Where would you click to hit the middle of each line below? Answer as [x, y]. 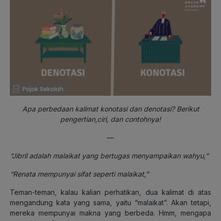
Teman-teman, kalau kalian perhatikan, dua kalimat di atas [110, 192]
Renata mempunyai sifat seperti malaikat [78, 174]
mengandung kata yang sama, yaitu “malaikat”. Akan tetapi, [110, 202]
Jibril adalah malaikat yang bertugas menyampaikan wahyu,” [110, 155]
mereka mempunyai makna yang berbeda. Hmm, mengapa [110, 213]
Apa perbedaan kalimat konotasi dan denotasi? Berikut [110, 109]
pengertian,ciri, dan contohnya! [110, 119]
